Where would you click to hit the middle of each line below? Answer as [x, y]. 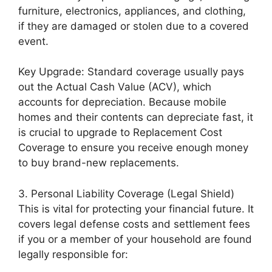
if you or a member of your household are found [135, 239]
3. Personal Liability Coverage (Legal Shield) [126, 193]
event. [33, 41]
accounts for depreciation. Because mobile [122, 102]
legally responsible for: [73, 254]
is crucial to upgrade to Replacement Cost [120, 132]
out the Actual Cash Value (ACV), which [115, 87]
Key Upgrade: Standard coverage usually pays [131, 72]
